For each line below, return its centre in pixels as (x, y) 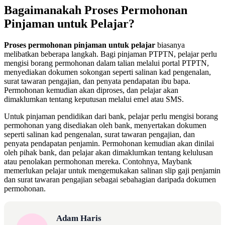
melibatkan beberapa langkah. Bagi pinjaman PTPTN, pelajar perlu (110, 54)
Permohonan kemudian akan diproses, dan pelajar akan (91, 90)
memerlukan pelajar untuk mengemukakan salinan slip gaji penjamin (112, 171)
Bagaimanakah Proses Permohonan (96, 10)
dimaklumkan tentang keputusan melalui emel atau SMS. (94, 99)
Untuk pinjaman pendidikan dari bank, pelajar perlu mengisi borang (111, 117)
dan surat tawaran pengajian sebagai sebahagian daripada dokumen (110, 180)
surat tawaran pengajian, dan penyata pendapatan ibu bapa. (97, 81)
